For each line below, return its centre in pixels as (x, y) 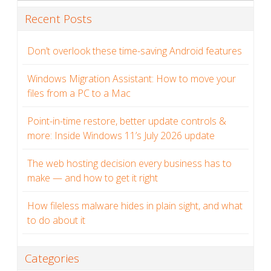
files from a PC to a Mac (79, 93)
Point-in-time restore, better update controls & (127, 121)
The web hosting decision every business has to (129, 164)
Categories (52, 258)
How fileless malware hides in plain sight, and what (135, 206)
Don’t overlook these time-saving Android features (135, 51)
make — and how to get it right (93, 178)
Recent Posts (58, 19)
